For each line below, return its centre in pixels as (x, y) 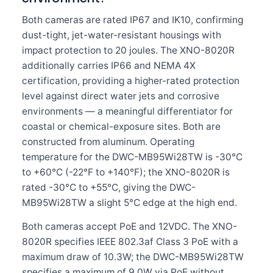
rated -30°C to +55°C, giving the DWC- (109, 187)
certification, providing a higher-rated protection (131, 81)
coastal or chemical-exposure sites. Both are (121, 126)
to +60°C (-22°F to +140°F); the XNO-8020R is (126, 172)
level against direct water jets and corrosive (121, 96)
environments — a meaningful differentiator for (127, 111)
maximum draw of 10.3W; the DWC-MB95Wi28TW (133, 257)
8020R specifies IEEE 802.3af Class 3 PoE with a (130, 242)
